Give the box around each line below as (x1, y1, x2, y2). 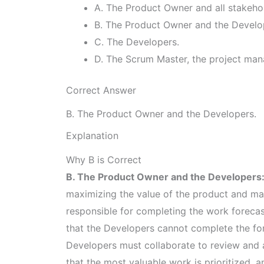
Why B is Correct (66, 153, 141, 166)
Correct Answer (66, 84, 136, 97)
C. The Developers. (94, 36, 179, 48)
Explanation (66, 130, 118, 142)
